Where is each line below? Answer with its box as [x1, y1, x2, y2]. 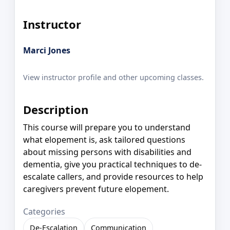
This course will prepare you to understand [23, 122, 190, 133]
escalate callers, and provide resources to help [23, 171, 203, 183]
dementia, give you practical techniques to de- [23, 159, 202, 170]
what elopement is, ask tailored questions [23, 134, 185, 146]
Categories [23, 206, 65, 218]
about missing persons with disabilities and [23, 146, 191, 158]
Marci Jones [23, 44, 70, 56]
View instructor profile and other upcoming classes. [23, 72, 204, 83]
